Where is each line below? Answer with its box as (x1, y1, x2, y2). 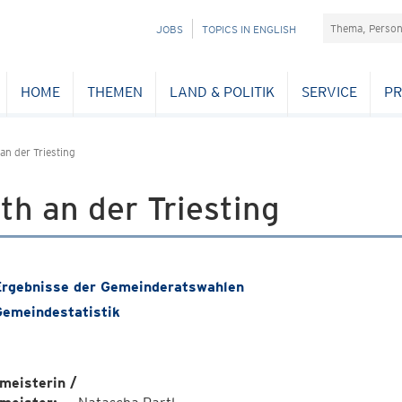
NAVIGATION (118, 22, 179, 35)
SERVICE (301, 83, 357, 100)
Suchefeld (322, 13, 387, 31)
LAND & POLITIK (169, 83, 275, 100)
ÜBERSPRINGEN (118, 41, 197, 55)
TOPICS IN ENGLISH (202, 22, 296, 36)
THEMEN (86, 83, 143, 100)
